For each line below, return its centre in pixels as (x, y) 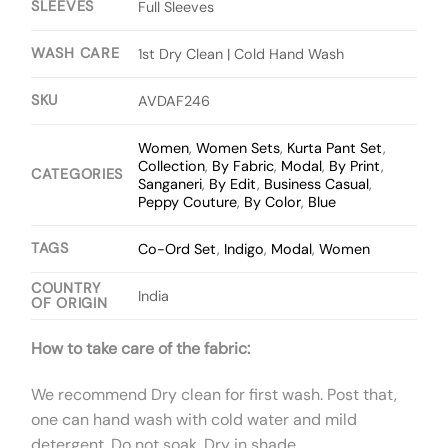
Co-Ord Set (178, 249)
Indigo (244, 249)
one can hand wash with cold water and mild (194, 419)
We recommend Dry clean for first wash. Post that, (214, 394)
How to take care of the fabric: (140, 348)
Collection (172, 166)
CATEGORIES (77, 173)
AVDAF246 (174, 101)
